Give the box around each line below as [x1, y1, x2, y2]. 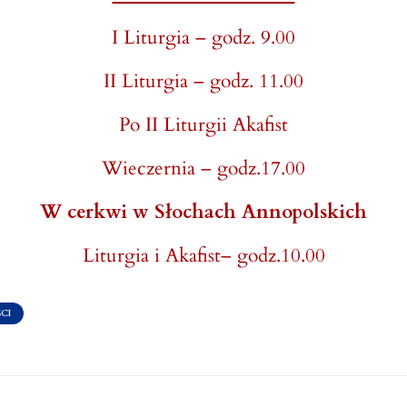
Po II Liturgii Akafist [119, 112, 288, 138]
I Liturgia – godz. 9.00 [112, 25, 295, 51]
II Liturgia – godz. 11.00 [104, 68, 303, 94]
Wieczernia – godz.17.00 [102, 155, 305, 182]
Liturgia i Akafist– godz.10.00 [82, 243, 325, 269]
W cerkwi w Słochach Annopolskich [40, 199, 367, 225]
